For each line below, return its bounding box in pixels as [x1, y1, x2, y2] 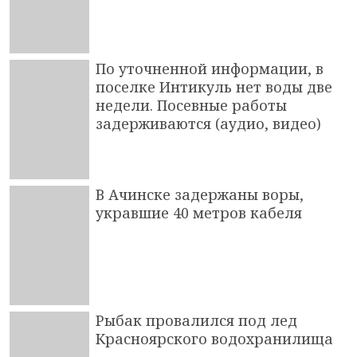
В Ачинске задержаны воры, [96, 184, 304, 204]
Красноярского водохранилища [96, 328, 333, 348]
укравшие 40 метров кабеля [96, 202, 302, 222]
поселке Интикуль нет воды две [96, 76, 332, 96]
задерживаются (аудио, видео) [96, 113, 321, 133]
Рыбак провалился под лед [96, 310, 297, 330]
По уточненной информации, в [96, 58, 324, 78]
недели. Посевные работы [96, 95, 287, 115]
